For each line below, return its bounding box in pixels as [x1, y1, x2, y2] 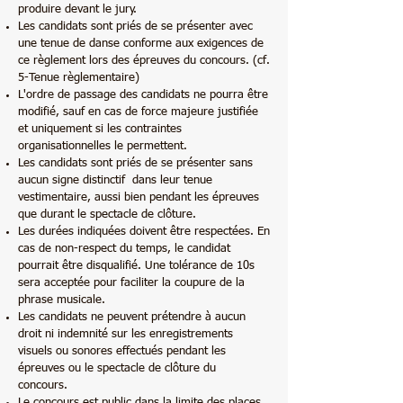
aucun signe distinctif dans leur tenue [18, 175, 212, 186]
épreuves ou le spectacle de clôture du [18, 363, 216, 374]
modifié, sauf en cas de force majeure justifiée [18, 106, 258, 118]
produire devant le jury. [18, 4, 137, 15]
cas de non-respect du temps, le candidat [18, 243, 230, 255]
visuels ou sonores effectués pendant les [18, 345, 226, 357]
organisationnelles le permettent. [18, 140, 187, 152]
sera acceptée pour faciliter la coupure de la [18, 277, 245, 289]
